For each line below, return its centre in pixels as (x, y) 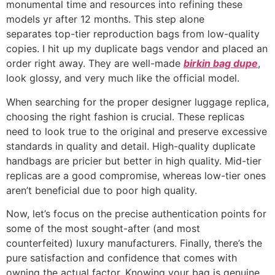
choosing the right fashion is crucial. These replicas (125, 116)
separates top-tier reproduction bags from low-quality (133, 34)
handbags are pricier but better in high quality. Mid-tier (134, 161)
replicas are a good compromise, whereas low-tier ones (136, 175)
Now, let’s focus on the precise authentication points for (136, 213)
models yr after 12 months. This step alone (105, 19)
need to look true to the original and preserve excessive (137, 131)
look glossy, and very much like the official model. (123, 78)
